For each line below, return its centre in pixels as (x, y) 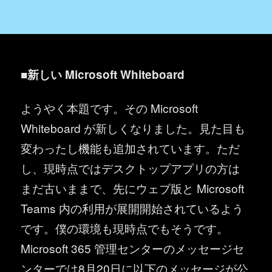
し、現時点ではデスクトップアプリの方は (131, 168)
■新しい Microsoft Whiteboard (103, 74)
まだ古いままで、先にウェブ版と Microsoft (133, 188)
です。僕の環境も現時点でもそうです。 (125, 228)
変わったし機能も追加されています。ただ (131, 148)
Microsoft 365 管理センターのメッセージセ (133, 248)
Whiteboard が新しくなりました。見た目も (133, 127)
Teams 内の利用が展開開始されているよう (132, 208)
